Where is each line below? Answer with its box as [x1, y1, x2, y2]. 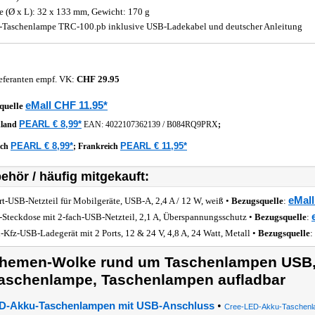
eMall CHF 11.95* [25, 99, 108, 111]
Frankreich [78, 141, 120, 151]
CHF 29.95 [77, 74, 120, 84]
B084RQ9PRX [167, 120, 218, 129]
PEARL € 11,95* [120, 141, 187, 151]
